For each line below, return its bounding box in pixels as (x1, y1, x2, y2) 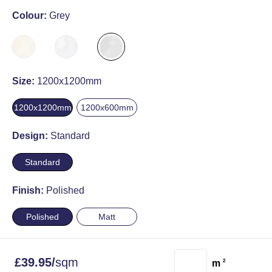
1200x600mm (80, 103, 134, 112)
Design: (12, 131, 50, 141)
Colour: (12, 10, 49, 21)
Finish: (12, 185, 46, 195)
